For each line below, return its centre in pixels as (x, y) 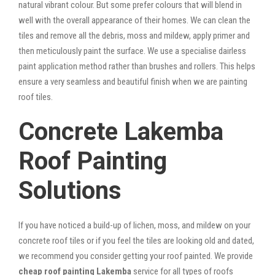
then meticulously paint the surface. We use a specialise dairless (132, 51)
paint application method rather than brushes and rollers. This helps (137, 66)
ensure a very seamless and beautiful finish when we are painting (133, 81)
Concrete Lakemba (121, 131)
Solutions (70, 190)
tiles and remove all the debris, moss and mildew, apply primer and (134, 35)
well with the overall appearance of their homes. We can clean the (134, 20)
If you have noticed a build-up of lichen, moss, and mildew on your (134, 225)
